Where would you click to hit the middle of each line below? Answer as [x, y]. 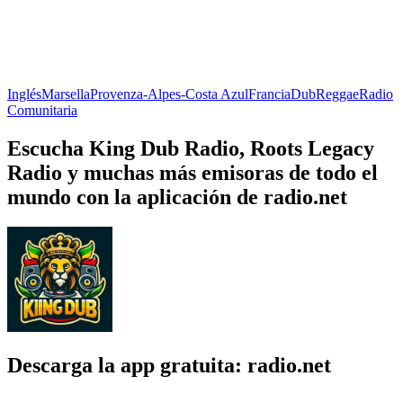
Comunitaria [42, 110]
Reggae [337, 94]
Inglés [24, 94]
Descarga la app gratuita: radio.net [169, 366]
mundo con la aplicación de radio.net [177, 197]
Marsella [66, 94]
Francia [269, 94]
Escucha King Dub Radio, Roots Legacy [191, 148]
